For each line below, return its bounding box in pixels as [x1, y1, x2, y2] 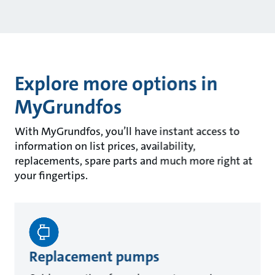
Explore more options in [14, 71, 218, 96]
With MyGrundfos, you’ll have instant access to [14, 123, 240, 139]
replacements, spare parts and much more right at [14, 153, 253, 168]
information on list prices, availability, [14, 138, 196, 153]
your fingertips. [14, 168, 88, 183]
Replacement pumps [29, 246, 160, 266]
